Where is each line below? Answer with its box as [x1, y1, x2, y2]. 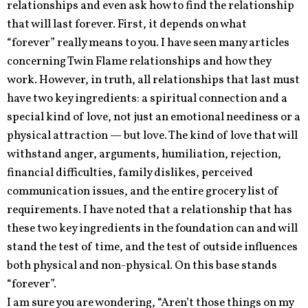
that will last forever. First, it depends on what [7, 16, 247, 32]
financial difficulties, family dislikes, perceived [7, 164, 253, 181]
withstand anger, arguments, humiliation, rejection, [7, 146, 281, 162]
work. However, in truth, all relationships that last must [7, 71, 300, 88]
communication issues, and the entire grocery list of [7, 183, 279, 199]
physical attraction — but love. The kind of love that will [7, 127, 298, 144]
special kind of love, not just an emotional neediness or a [7, 109, 300, 125]
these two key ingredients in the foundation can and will [7, 220, 298, 236]
